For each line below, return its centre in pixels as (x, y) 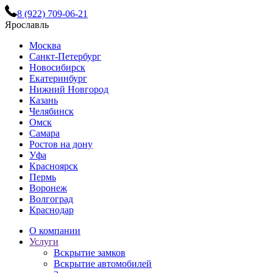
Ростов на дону (61, 144)
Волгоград (51, 199)
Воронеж (48, 188)
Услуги (44, 242)
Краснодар (51, 210)
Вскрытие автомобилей (103, 264)
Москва (45, 45)
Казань (44, 100)
